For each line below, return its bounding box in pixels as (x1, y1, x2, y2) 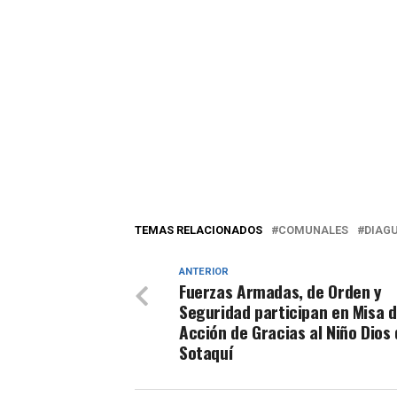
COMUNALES (278, 223, 348, 237)
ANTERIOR (179, 266, 229, 278)
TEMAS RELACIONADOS (135, 223, 262, 237)
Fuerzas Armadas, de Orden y (179, 278, 382, 305)
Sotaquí (179, 339, 233, 366)
